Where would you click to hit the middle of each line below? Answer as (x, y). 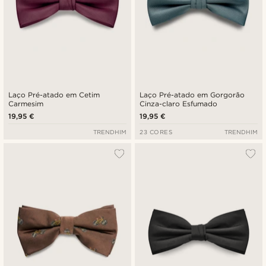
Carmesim (26, 104)
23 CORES (156, 132)
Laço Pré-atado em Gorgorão (192, 95)
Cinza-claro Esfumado (179, 104)
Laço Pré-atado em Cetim (54, 95)
